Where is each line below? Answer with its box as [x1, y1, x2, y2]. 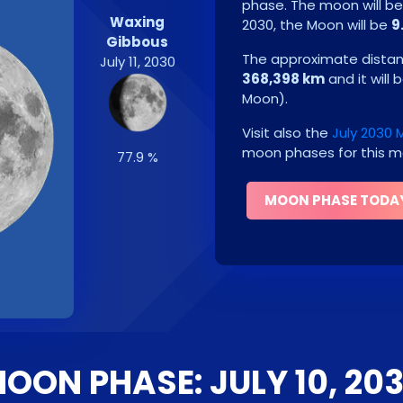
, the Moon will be [273, 15, 391, 34]
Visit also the [242, 123, 332, 142]
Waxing [110, 13, 166, 31]
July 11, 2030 [99, 52, 175, 71]
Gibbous [106, 32, 169, 51]
